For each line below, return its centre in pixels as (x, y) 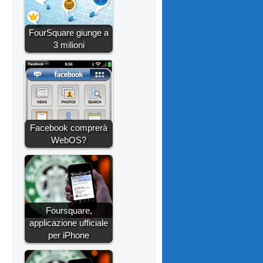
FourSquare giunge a (69, 33)
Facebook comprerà (69, 128)
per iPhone (69, 235)
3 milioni (69, 45)
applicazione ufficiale (69, 223)
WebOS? (69, 140)
